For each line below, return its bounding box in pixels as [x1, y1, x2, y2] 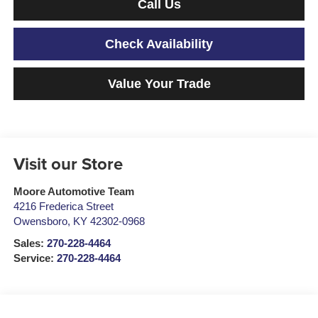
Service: [13, 253, 57, 265]
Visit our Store [13, 151, 123, 177]
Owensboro [13, 216, 67, 228]
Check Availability [105, 37, 213, 52]
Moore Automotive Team [13, 186, 134, 198]
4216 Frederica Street [13, 201, 114, 213]
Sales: [13, 238, 47, 250]
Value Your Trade [107, 77, 211, 92]
